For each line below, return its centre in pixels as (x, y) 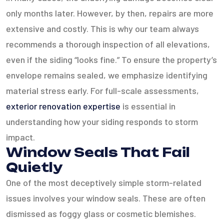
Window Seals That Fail (98, 152)
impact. (20, 137)
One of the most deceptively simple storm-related (104, 182)
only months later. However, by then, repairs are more (110, 13)
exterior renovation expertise (63, 106)
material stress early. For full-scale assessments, (102, 90)
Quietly (34, 167)
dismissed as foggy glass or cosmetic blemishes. (101, 213)
